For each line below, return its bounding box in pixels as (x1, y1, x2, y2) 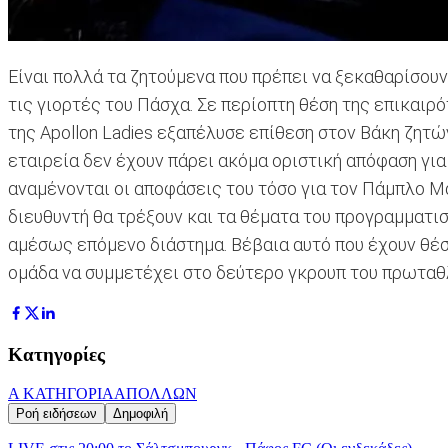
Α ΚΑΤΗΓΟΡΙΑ (8, 384, 114, 402)
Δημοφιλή (113, 405, 168, 421)
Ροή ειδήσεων (16, 405, 97, 421)
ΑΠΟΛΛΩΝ (114, 384, 197, 402)
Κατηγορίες (8, 344, 105, 366)
